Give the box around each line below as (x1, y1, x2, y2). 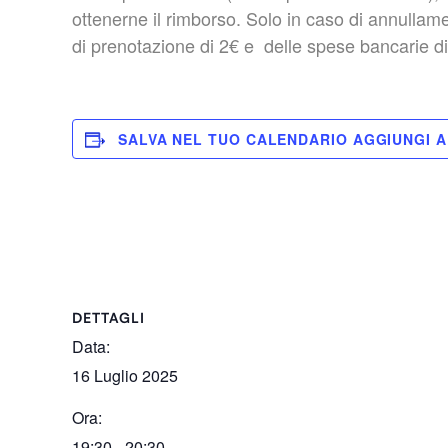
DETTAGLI (72, 308, 145, 326)
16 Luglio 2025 (72, 363, 178, 387)
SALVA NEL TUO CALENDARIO (118, 128, 353, 149)
